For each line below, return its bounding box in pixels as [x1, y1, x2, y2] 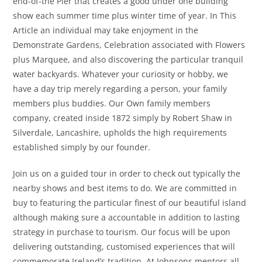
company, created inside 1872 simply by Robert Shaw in [13, 112, 233, 124]
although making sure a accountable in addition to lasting [13, 212, 240, 223]
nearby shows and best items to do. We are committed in [13, 182, 237, 194]
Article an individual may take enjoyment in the [13, 25, 199, 36]
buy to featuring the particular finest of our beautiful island [13, 197, 247, 209]
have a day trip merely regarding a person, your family [13, 83, 227, 95]
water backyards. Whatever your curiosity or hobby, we [13, 68, 229, 80]
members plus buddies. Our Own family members [13, 98, 211, 109]
